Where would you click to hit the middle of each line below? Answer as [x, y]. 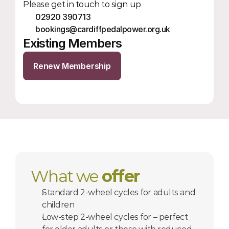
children [58, 205]
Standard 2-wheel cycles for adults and [119, 192]
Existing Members [72, 43]
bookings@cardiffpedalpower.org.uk [103, 29]
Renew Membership [72, 66]
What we [66, 176]
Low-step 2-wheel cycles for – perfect [115, 217]
